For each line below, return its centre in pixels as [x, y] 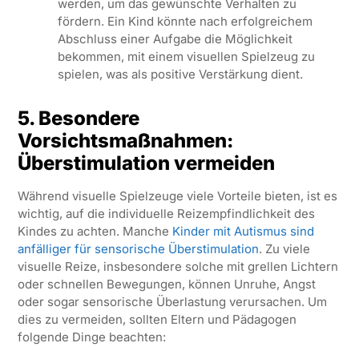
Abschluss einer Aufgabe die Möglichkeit [175, 39]
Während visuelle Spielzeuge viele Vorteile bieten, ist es [177, 196]
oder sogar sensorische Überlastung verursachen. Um [172, 302]
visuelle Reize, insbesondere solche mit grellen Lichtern [177, 267]
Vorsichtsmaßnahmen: [125, 141]
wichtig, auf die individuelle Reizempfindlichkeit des [166, 214]
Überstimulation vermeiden [146, 163]
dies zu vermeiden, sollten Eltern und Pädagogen [157, 320]
